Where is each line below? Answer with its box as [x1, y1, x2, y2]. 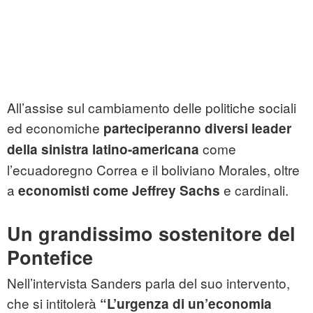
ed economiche [7, 118, 103, 138]
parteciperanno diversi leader [103, 119, 291, 138]
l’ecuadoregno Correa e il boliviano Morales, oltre [7, 160, 300, 180]
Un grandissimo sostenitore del [7, 220, 296, 247]
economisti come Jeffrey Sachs [18, 181, 220, 201]
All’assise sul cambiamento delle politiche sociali [7, 98, 296, 117]
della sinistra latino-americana [7, 140, 203, 159]
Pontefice [7, 244, 93, 271]
